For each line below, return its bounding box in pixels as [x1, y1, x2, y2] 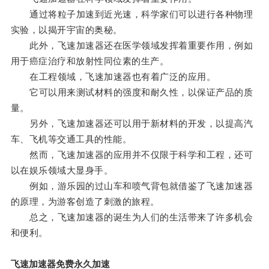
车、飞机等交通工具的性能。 [10, 134, 132, 145]
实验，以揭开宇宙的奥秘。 [10, 25, 122, 35]
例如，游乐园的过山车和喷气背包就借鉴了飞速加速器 [10, 181, 253, 192]
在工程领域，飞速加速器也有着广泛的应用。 [10, 71, 216, 82]
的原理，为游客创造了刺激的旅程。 [10, 196, 160, 207]
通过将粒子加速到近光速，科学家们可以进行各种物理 [10, 9, 253, 20]
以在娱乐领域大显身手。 [10, 165, 113, 176]
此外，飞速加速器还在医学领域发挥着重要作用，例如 [10, 40, 253, 51]
